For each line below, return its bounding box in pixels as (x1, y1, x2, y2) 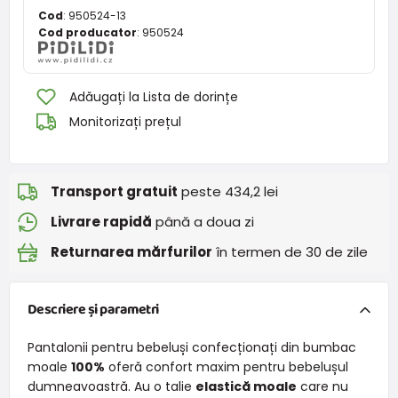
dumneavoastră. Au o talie (27, 377, 195, 395)
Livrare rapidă (51, 212, 152, 232)
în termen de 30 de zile (212, 243, 368, 262)
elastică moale (195, 377, 297, 395)
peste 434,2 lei (178, 182, 278, 202)
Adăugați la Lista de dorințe (69, 87, 238, 106)
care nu (296, 377, 348, 395)
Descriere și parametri (27, 298, 159, 321)
